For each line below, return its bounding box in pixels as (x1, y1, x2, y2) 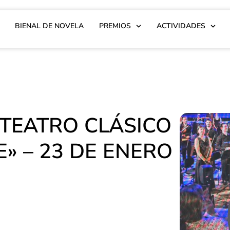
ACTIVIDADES (156, 21, 205, 31)
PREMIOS (99, 21, 131, 31)
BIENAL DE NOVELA (14, 21, 84, 31)
